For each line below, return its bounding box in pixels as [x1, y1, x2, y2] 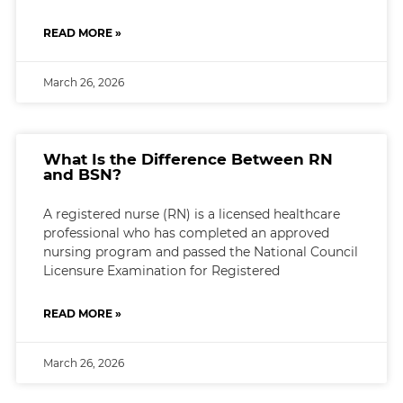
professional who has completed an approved [42, 224, 329, 241]
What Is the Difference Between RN [42, 149, 333, 168]
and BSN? [42, 165, 121, 184]
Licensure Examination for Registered [42, 262, 280, 279]
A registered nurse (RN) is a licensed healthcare [42, 205, 340, 222]
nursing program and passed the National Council [42, 243, 358, 260]
